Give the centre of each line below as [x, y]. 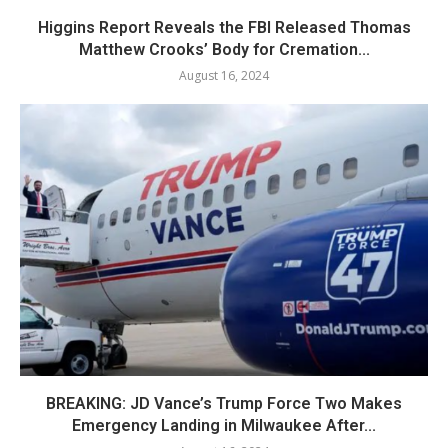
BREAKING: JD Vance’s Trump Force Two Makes [224, 404]
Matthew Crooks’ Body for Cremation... [224, 50]
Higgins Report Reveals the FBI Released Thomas [224, 28]
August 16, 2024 [224, 76]
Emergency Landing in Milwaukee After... [224, 426]
